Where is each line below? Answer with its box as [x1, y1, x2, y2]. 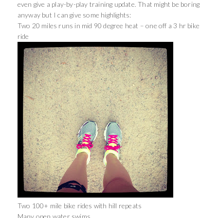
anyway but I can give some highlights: [17, 11, 131, 19]
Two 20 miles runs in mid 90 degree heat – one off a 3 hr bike [17, 21, 200, 30]
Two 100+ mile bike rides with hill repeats [17, 201, 142, 210]
